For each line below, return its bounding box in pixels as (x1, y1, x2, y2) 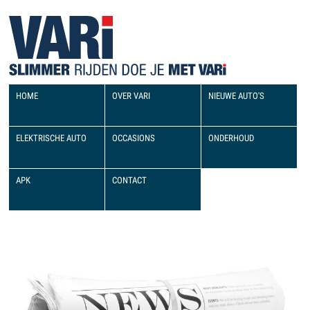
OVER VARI (112, 91, 150, 101)
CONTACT (112, 175, 147, 185)
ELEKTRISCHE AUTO (16, 133, 86, 143)
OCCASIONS (112, 133, 155, 143)
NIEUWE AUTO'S (208, 91, 264, 101)
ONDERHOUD (208, 133, 254, 143)
